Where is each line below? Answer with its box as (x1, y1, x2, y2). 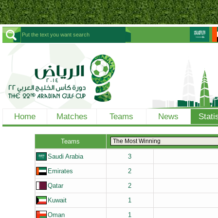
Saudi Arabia (47, 153, 83, 160)
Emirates (47, 167, 73, 175)
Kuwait (47, 197, 67, 204)
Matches (56, 111, 88, 121)
